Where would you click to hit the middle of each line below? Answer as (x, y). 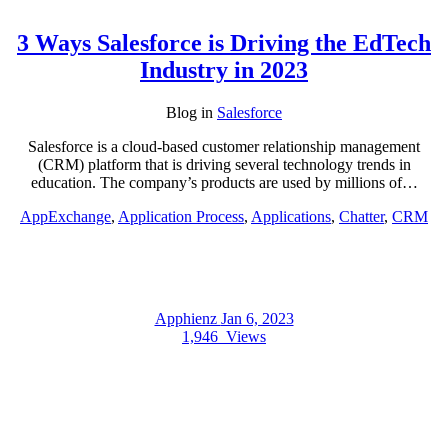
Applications (291, 216)
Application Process (181, 216)
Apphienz (187, 318)
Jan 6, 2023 (257, 318)
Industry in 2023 (224, 69)
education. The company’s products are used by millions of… (224, 182)
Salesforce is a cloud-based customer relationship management (224, 146)
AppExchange (65, 216)
